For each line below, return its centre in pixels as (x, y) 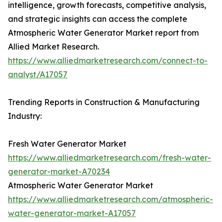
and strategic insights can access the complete (98, 19)
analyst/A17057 (38, 75)
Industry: (25, 116)
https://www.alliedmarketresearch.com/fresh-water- (110, 158)
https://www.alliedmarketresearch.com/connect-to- (108, 61)
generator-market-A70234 (59, 172)
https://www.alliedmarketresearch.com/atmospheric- (111, 199)
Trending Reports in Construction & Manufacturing (104, 102)
